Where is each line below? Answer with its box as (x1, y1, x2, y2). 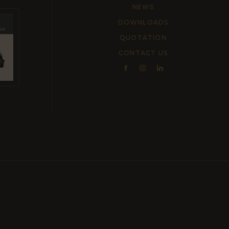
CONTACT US (119, 49, 168, 57)
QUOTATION (120, 33, 167, 41)
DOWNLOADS (118, 18, 169, 26)
